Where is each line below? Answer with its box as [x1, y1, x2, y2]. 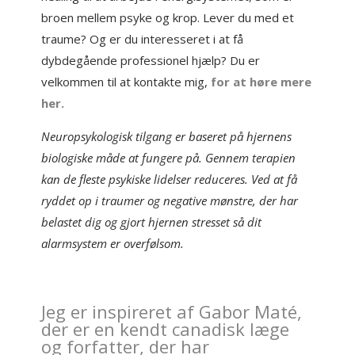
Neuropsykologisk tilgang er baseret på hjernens [41, 128, 292, 144]
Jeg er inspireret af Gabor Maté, [41, 300, 303, 323]
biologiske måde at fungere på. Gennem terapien [41, 150, 296, 166]
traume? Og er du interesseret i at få [41, 31, 244, 47]
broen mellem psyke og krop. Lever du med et [41, 10, 295, 25]
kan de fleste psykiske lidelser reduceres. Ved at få [41, 171, 298, 187]
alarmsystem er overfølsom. [41, 235, 185, 251]
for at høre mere [211, 74, 312, 90]
